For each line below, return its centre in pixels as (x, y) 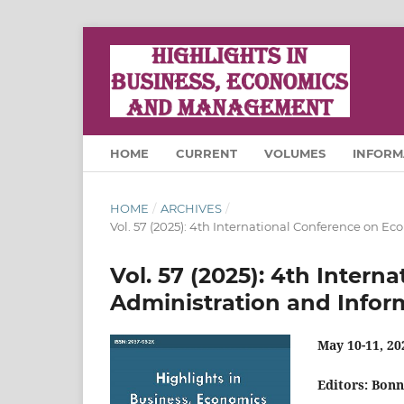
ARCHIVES (191, 208)
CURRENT (207, 153)
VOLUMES (295, 153)
